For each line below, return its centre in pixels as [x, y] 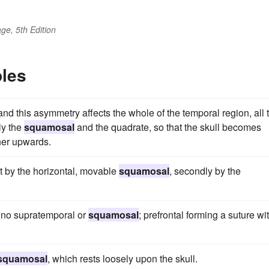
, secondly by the [205, 171]
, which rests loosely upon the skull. [122, 258]
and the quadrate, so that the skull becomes [168, 127]
